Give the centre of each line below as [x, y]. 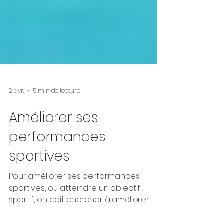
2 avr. [16, 122]
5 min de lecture [56, 122]
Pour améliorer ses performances [74, 207]
